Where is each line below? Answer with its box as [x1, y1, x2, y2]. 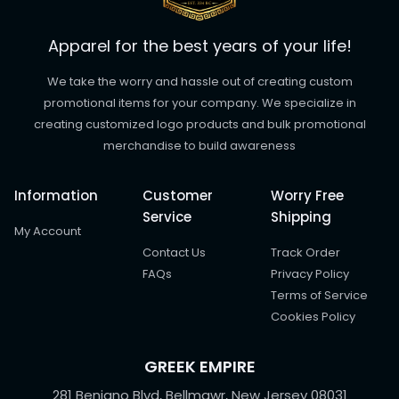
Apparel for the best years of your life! [47, 35, 352, 57]
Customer [142, 186, 213, 205]
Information [14, 186, 98, 205]
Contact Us [142, 244, 206, 261]
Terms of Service [270, 287, 368, 304]
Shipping [270, 208, 331, 226]
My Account [14, 223, 81, 240]
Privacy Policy [270, 265, 349, 282]
